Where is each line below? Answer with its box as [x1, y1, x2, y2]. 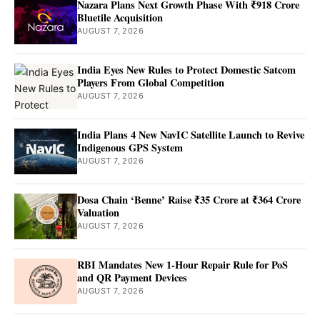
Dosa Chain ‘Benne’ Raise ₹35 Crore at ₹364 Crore [77, 191, 301, 207]
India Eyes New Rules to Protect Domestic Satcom [77, 61, 296, 77]
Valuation [77, 204, 119, 220]
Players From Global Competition [77, 74, 224, 90]
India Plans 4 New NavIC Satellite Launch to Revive [77, 126, 304, 142]
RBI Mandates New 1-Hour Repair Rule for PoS [77, 256, 288, 272]
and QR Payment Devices [77, 269, 187, 285]
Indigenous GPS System [77, 139, 183, 155]
